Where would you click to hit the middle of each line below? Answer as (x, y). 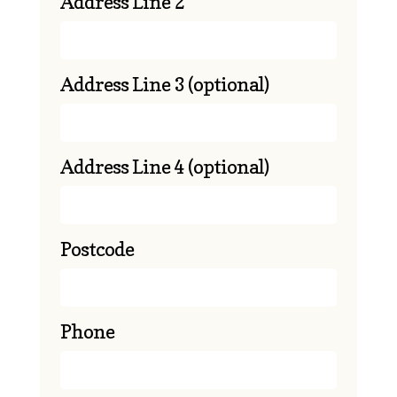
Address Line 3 (124, 84)
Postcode (98, 249)
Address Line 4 (124, 167)
